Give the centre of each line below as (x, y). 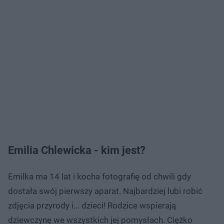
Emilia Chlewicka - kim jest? (78, 150)
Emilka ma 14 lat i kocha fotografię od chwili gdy (99, 177)
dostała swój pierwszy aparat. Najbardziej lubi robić (105, 191)
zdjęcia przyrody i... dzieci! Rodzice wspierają (92, 206)
